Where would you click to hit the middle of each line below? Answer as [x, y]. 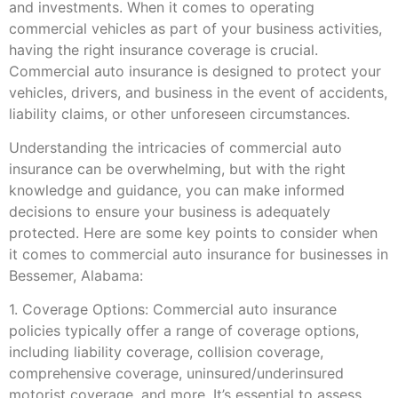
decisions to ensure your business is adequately [170, 211]
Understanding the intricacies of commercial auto [175, 147]
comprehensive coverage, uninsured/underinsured [176, 374]
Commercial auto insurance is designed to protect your [195, 71]
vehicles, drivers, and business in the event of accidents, [198, 92]
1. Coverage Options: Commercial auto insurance [173, 310]
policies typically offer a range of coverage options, [184, 331]
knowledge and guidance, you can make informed [177, 190]
